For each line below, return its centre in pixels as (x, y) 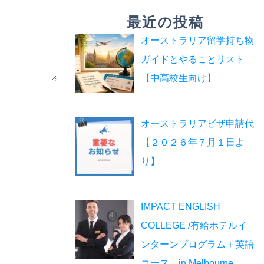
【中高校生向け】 (179, 78)
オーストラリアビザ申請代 (197, 123)
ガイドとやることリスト (193, 59)
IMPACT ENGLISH (181, 206)
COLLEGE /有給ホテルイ (194, 225)
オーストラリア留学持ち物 (197, 40)
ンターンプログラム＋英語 (197, 244)
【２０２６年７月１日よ (193, 142)
